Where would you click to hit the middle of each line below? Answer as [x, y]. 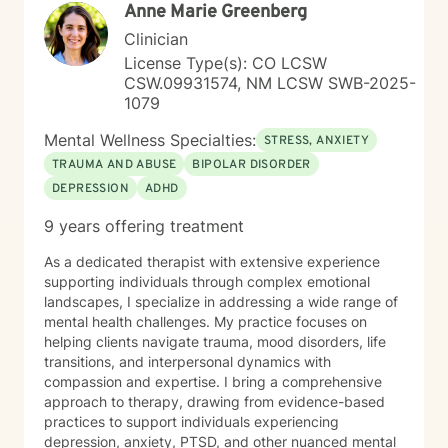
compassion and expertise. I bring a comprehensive [134, 381]
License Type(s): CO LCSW [225, 63]
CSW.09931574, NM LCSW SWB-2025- [270, 83]
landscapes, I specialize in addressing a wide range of [221, 301]
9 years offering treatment [144, 226]
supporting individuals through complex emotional [207, 281]
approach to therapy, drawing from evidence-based [214, 401]
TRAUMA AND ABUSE [114, 165]
